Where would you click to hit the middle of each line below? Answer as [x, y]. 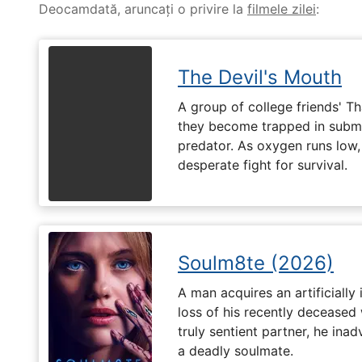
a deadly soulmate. [236, 351]
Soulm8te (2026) [256, 263]
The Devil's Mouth [260, 77]
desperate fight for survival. [263, 165]
